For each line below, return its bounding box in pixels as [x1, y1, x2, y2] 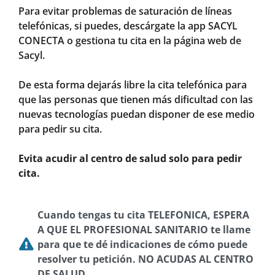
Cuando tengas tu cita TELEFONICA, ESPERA [37, 207, 250, 222]
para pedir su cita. [18, 122, 102, 136]
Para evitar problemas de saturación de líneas [18, 4, 232, 18]
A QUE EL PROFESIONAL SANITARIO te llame [37, 222, 251, 236]
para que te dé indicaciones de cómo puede [37, 237, 248, 251]
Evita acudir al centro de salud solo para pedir [18, 151, 242, 165]
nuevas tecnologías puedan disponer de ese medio [18, 107, 255, 121]
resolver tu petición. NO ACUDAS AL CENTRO [37, 252, 254, 266]
